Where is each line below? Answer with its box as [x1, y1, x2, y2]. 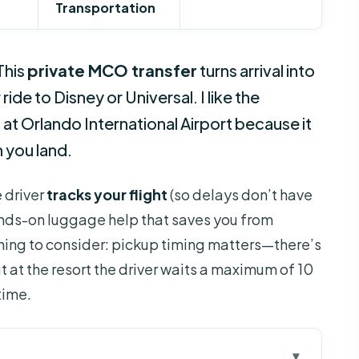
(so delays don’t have [167, 185, 313, 204]
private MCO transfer [27, 60, 197, 81]
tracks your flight [46, 185, 167, 204]
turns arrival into [197, 60, 315, 81]
